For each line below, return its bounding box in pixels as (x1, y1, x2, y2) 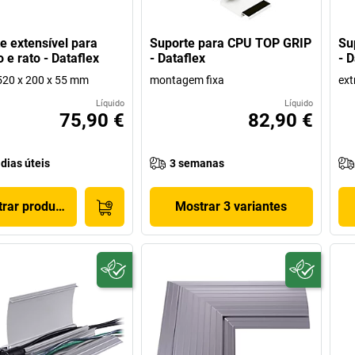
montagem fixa (150, 73, 225, 86)
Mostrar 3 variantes (175, 198, 288, 214)
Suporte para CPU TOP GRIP (150, 35, 312, 51)
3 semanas (170, 156, 225, 170)
